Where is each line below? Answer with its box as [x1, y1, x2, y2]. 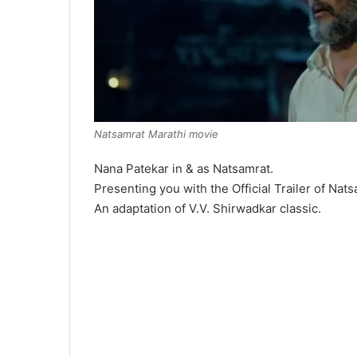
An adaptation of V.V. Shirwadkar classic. [94, 200, 321, 216]
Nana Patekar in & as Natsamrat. [94, 160, 273, 176]
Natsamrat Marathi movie [94, 127, 218, 140]
